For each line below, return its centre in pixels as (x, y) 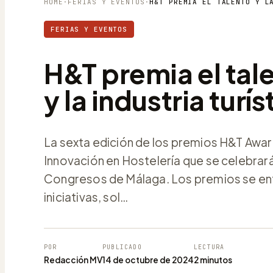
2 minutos (213, 260)
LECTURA (209, 247)
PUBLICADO (122, 247)
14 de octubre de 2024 (148, 260)
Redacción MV (73, 260)
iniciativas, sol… (86, 197)
